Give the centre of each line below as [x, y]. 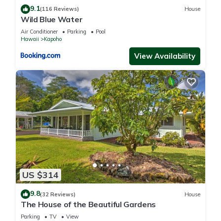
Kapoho [53, 39]
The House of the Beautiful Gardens [89, 204]
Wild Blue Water [52, 19]
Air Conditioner [39, 31]
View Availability [165, 56]
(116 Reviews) [59, 9]
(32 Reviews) [58, 194]
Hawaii [30, 39]
